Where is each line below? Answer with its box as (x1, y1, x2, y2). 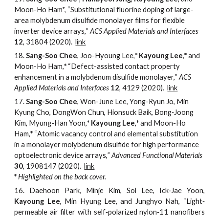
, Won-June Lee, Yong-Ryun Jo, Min (77, 97, 189, 106)
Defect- (71, 62, 97, 70)
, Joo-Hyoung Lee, (77, 51, 135, 60)
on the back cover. (54, 172, 107, 181)
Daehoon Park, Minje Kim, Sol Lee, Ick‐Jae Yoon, (29, 186, 205, 195)
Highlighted (18, 172, 55, 181)
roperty (155, 62, 180, 70)
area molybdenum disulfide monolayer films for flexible (14, 16, 185, 24)
